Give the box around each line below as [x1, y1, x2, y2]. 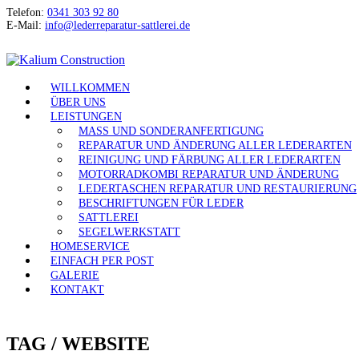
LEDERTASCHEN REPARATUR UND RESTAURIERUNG [79, 183, 357, 195]
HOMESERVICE [50, 240, 130, 252]
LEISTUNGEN [50, 111, 122, 123]
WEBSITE [62, 333, 150, 354]
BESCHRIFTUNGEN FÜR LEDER [79, 197, 244, 209]
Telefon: [6, 6, 47, 18]
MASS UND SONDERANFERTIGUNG [79, 125, 256, 137]
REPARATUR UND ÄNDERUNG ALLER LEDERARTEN [79, 139, 352, 151]
